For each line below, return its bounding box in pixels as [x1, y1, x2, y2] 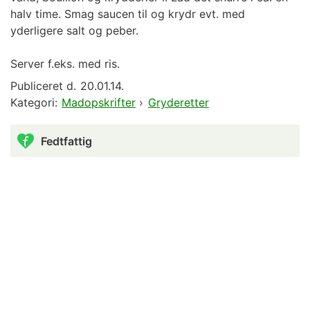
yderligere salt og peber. [10, 24, 138, 38]
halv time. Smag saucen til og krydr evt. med [10, 7, 245, 21]
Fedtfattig [41, 134, 92, 148]
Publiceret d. [10, 79, 76, 93]
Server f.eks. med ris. [10, 57, 120, 71]
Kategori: [10, 95, 57, 110]
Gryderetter [147, 95, 209, 110]
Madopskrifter [62, 95, 136, 110]
